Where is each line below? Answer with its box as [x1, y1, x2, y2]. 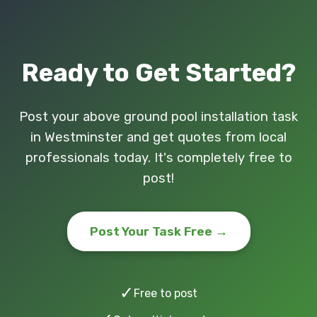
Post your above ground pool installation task [19, 109, 298, 125]
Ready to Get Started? [21, 58, 296, 88]
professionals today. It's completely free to [25, 150, 292, 166]
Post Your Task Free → [89, 224, 228, 238]
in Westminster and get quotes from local [30, 129, 287, 145]
